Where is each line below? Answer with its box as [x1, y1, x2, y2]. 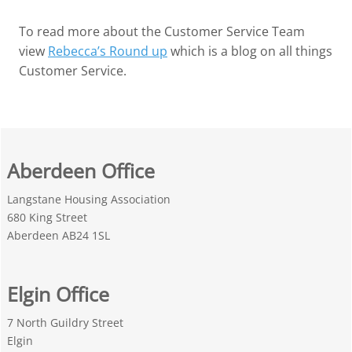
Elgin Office [7, 280, 109, 308]
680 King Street [7, 209, 87, 225]
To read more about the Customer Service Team [19, 23, 305, 41]
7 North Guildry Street [7, 315, 123, 331]
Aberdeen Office [7, 156, 155, 184]
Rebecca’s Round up [48, 42, 167, 60]
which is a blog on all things [167, 42, 332, 60]
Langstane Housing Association [7, 191, 170, 207]
